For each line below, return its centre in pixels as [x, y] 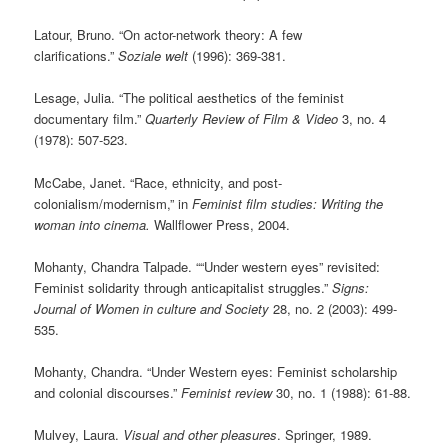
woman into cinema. [94, 224]
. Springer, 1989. [325, 434]
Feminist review [227, 392]
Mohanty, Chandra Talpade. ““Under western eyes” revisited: [207, 266]
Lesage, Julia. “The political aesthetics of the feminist [189, 98]
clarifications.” [76, 56]
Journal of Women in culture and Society [152, 308]
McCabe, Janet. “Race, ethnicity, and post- [158, 182]
